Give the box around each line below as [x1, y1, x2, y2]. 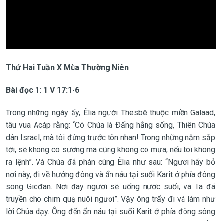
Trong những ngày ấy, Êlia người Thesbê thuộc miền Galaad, [5, 108, 216, 117]
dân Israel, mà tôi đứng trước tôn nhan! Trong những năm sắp [5, 132, 216, 142]
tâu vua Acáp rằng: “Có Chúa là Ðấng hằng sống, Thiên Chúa [5, 120, 216, 130]
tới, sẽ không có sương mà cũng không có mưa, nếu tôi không [5, 145, 216, 154]
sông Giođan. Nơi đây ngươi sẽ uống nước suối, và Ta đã [5, 182, 216, 191]
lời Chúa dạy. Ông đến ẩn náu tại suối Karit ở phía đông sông [5, 206, 216, 216]
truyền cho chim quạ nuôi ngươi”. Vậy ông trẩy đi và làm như [5, 194, 216, 204]
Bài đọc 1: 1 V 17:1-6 [5, 85, 79, 95]
